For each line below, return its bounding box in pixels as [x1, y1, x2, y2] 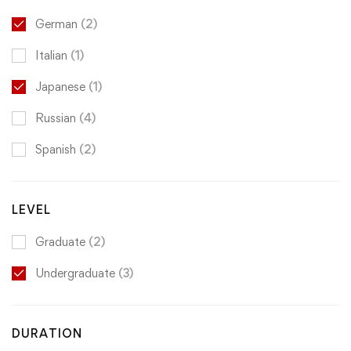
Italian [35, 48, 71, 63]
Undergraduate [35, 266, 118, 281]
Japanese [35, 79, 89, 95]
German [35, 16, 81, 32]
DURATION [12, 326, 82, 342]
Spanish [35, 142, 79, 157]
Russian [35, 110, 79, 126]
